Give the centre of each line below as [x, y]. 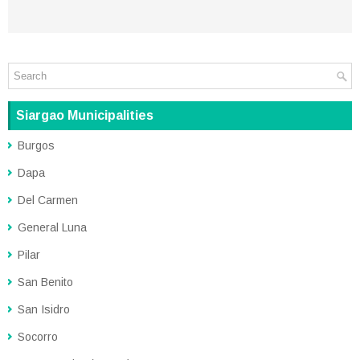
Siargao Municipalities [85, 116]
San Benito [45, 282]
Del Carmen [48, 200]
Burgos [36, 146]
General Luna [52, 228]
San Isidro [44, 310]
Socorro [38, 337]
